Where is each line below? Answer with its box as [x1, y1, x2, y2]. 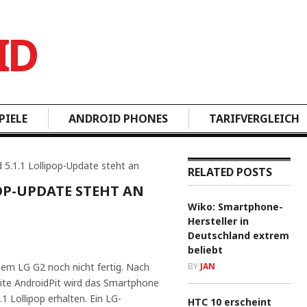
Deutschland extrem [188, 229, 289, 242]
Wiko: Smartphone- [188, 200, 283, 213]
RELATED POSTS [188, 164, 272, 180]
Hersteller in [188, 214, 249, 228]
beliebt [188, 243, 223, 256]
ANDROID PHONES [69, 111, 168, 126]
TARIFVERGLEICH [209, 111, 299, 126]
